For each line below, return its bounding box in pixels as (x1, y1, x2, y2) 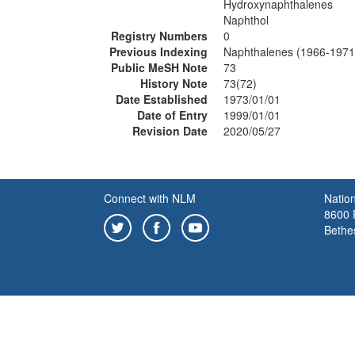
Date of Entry (137, 107, 208, 123)
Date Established (116, 91, 208, 107)
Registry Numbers (111, 28, 208, 44)
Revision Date (132, 123, 208, 139)
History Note (140, 75, 208, 91)
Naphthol (223, 12, 269, 28)
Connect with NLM (104, 190, 196, 206)
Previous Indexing (109, 44, 208, 59)
